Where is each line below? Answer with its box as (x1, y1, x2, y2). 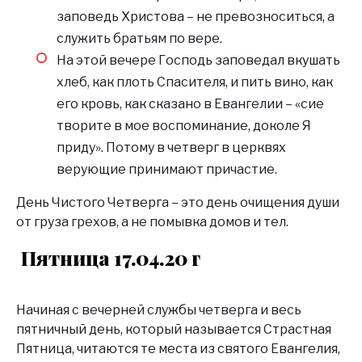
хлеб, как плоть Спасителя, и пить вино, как (57, 74, 333, 90)
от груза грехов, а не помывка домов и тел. (16, 213, 288, 229)
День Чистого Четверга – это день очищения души (16, 194, 339, 210)
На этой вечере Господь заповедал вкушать (57, 52, 340, 68)
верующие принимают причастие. (57, 161, 277, 177)
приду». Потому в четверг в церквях (57, 139, 286, 155)
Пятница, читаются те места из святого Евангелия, (16, 340, 340, 356)
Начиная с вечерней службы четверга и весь (16, 301, 301, 318)
